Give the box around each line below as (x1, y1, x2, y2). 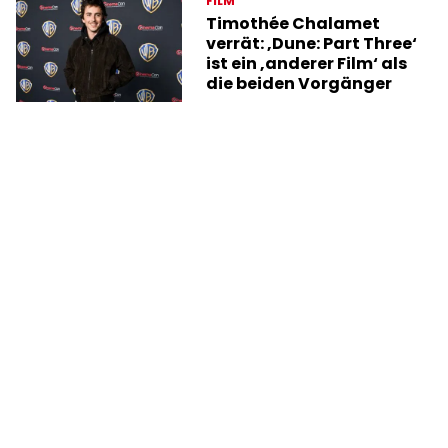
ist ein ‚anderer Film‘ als (206, 51, 408, 75)
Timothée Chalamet (206, 11, 381, 35)
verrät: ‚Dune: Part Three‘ (206, 31, 418, 55)
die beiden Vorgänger (206, 71, 393, 95)
